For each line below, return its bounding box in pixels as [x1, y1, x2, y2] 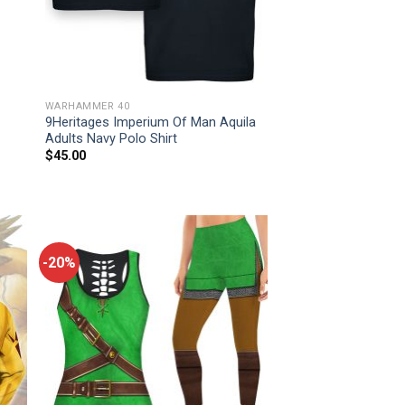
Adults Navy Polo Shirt [44, 130, 177, 146]
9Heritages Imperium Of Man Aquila [44, 114, 256, 130]
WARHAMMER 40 [44, 99, 130, 112]
